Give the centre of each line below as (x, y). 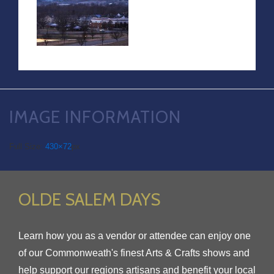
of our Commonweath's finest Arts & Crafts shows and (134, 253)
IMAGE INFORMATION (95, 117)
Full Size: (27, 146)
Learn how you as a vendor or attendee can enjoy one (135, 235)
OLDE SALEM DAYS (89, 199)
